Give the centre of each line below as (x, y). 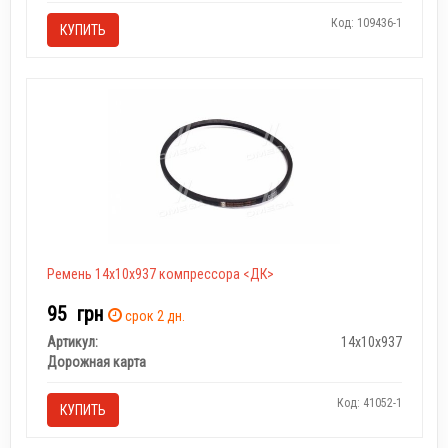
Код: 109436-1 (366, 23)
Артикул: (72, 342)
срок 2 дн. (153, 316)
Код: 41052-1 (369, 403)
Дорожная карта (96, 362)
